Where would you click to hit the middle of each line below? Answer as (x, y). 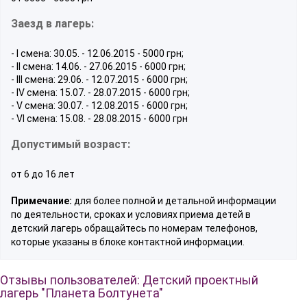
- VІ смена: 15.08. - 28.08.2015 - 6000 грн (99, 118)
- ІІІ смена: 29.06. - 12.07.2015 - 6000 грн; (99, 79)
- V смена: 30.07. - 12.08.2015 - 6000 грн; (99, 105)
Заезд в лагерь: (52, 23)
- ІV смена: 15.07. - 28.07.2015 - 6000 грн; (100, 92)
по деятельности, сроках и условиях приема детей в (131, 214)
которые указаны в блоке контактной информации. (128, 242)
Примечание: (41, 200)
